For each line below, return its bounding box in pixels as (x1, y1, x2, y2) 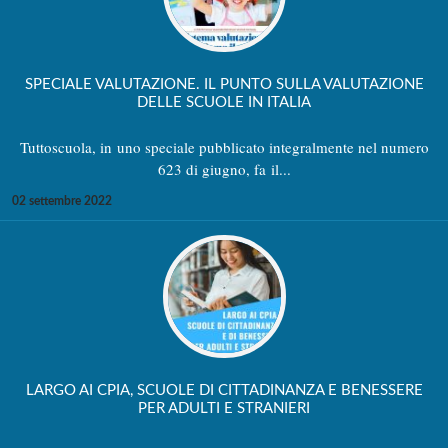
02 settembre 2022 (12, 194, 112, 207)
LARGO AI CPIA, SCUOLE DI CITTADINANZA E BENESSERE (25, 382, 423, 398)
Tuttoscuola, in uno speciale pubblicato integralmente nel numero (19, 136, 429, 157)
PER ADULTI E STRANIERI (138, 400, 310, 416)
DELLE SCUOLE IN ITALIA (137, 94, 311, 110)
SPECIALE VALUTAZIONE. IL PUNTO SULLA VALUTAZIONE (24, 76, 424, 92)
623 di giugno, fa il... (157, 158, 291, 179)
